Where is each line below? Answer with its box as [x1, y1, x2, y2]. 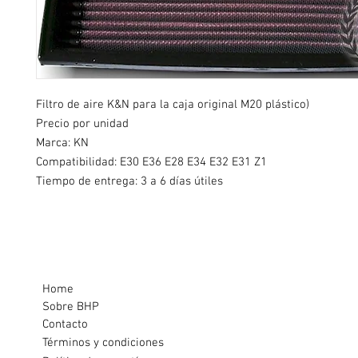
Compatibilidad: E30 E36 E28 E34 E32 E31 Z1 [36, 155, 267, 170]
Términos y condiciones [42, 336, 164, 351]
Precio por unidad [36, 117, 129, 132]
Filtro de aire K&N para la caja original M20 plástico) [36, 97, 309, 113]
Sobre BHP [42, 300, 99, 315]
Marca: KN [36, 136, 89, 151]
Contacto [42, 317, 88, 332]
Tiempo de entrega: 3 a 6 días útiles [36, 174, 223, 189]
